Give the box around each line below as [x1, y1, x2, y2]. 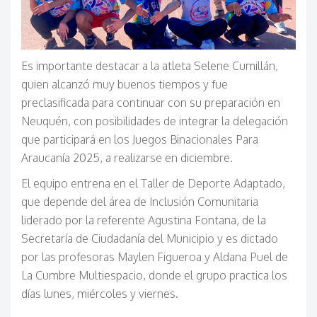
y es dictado [214, 231, 278, 246]
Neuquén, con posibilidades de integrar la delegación [21, 113, 288, 128]
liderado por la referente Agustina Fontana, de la [21, 212, 266, 227]
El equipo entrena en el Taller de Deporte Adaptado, [21, 175, 285, 190]
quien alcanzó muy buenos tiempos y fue [21, 76, 228, 91]
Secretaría [21, 231, 76, 246]
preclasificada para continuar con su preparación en [21, 95, 280, 110]
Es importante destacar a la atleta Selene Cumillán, [21, 58, 278, 73]
